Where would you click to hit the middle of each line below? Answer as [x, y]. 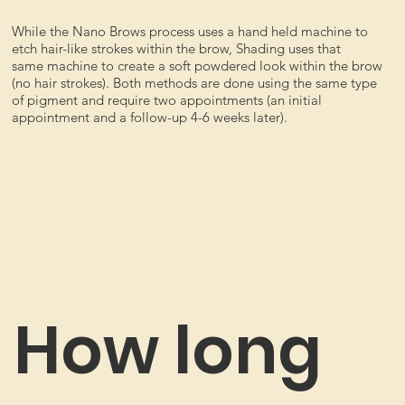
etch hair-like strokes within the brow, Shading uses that [176, 48]
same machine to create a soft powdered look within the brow [197, 65]
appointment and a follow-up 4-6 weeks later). [149, 117]
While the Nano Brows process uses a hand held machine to [189, 31]
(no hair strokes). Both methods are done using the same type [194, 82]
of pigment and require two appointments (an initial [166, 99]
